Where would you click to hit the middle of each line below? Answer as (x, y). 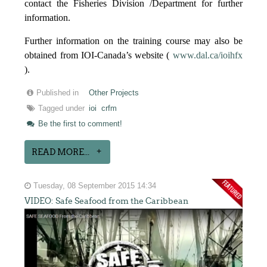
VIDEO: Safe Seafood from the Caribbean (107, 201)
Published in (58, 93)
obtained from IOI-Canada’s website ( (99, 55)
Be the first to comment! (79, 124)
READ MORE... (61, 152)
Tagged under (62, 109)
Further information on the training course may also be (133, 41)
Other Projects (114, 93)
